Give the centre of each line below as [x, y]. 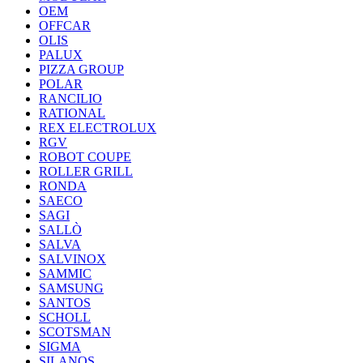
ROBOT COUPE [85, 157]
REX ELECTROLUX [98, 128]
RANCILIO [70, 98]
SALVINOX [73, 259]
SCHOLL [65, 317]
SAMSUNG [71, 288]
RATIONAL [72, 113]
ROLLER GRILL [86, 171]
